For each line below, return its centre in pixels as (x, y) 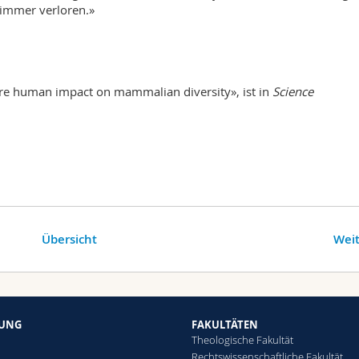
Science (292, 92)
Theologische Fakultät (242, 340)
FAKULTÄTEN (224, 325)
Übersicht (70, 240)
